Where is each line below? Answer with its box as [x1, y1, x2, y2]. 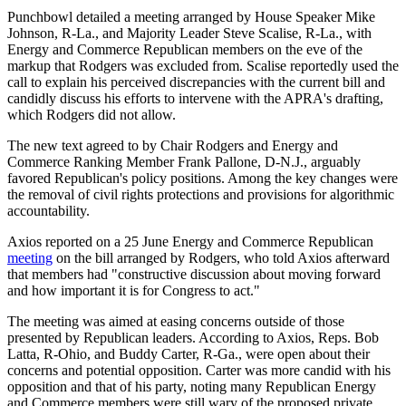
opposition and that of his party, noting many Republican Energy [7, 379, 376, 395]
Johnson [7, 25, 54, 42]
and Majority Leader [102, 25, 219, 42]
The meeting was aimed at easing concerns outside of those [7, 314, 344, 330]
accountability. [7, 203, 90, 219]
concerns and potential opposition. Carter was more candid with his [7, 362, 391, 379]
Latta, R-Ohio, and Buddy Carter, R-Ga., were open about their [7, 346, 370, 362]
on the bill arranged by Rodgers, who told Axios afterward [53, 250, 390, 266]
